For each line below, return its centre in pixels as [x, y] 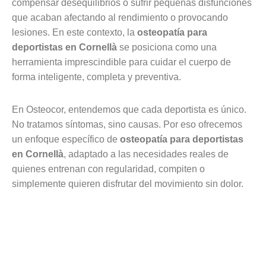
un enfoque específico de [66, 139]
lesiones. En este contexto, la [75, 32]
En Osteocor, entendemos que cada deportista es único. [129, 110]
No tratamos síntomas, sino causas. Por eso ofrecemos [127, 124]
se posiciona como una [167, 47]
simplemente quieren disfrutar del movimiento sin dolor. [128, 184]
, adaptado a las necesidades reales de [146, 154]
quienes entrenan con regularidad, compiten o [108, 169]
